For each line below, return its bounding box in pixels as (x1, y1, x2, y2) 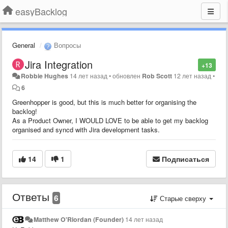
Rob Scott (142, 71, 173, 80)
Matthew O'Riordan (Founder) (34, 214, 124, 224)
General (12, 40, 35, 50)
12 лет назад (174, 71, 212, 80)
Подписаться (162, 153, 209, 164)
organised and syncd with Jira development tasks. (12, 124, 160, 134)
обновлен (112, 71, 142, 80)
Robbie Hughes (21, 71, 69, 80)
